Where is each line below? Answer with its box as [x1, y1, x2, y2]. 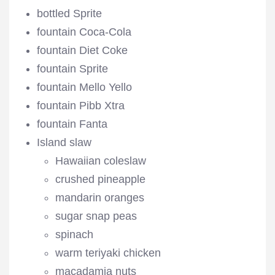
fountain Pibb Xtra [37, 99, 125, 112]
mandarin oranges [55, 192, 144, 204]
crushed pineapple [55, 173, 145, 185]
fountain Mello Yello [37, 81, 132, 93]
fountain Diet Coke [37, 44, 128, 56]
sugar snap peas [55, 210, 137, 222]
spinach [55, 228, 93, 241]
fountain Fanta [37, 118, 107, 130]
